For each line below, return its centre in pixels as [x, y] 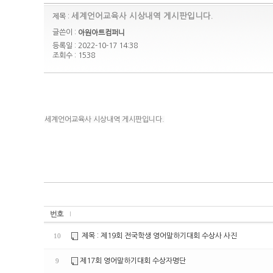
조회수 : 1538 [74, 55]
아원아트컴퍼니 [101, 33]
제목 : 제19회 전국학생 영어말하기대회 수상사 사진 [158, 236]
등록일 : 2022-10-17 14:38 [95, 45]
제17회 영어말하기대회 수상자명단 [133, 261]
